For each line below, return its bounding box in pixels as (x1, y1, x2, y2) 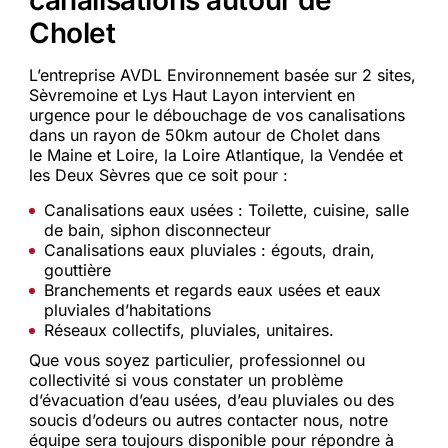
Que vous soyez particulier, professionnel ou (29, 350, 366, 370)
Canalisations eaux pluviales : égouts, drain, (44, 240, 376, 260)
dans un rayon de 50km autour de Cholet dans (29, 125, 381, 145)
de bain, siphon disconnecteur (44, 220, 272, 240)
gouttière (44, 260, 112, 280)
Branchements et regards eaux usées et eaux (44, 280, 382, 300)
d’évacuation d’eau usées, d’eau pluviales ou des (29, 390, 395, 410)
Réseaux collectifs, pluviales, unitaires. (44, 320, 335, 340)
